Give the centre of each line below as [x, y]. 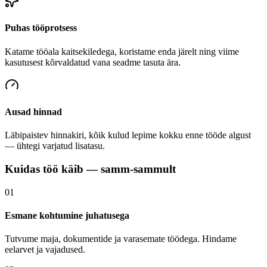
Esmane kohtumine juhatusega [67, 215]
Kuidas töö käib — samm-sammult [90, 169]
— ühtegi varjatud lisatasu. [55, 146]
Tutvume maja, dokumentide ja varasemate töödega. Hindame [121, 239]
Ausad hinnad [33, 111]
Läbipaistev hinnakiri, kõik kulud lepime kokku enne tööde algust [128, 135]
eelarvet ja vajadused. [45, 250]
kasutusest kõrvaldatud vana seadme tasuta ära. [93, 62]
